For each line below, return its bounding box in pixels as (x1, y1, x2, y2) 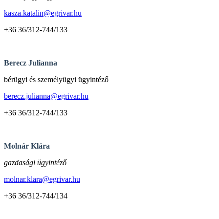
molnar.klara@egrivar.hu (4, 175, 80, 183)
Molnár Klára (4, 141, 50, 150)
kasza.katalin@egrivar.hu (4, 8, 82, 17)
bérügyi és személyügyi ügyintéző (4, 75, 109, 84)
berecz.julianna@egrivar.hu (4, 91, 88, 100)
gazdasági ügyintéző (4, 158, 66, 167)
